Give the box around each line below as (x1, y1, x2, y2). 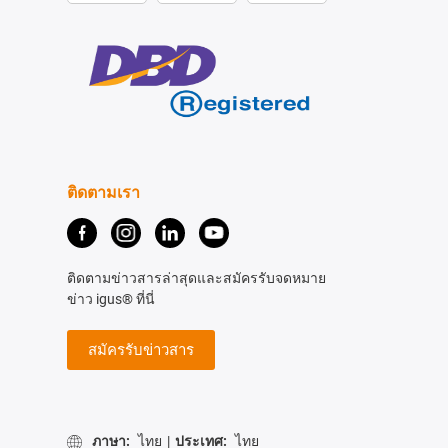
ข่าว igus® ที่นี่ (66, 290, 155, 307)
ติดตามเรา (66, 182, 140, 202)
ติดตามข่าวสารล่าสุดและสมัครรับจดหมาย (66, 269, 326, 286)
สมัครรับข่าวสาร (87, 340, 194, 359)
